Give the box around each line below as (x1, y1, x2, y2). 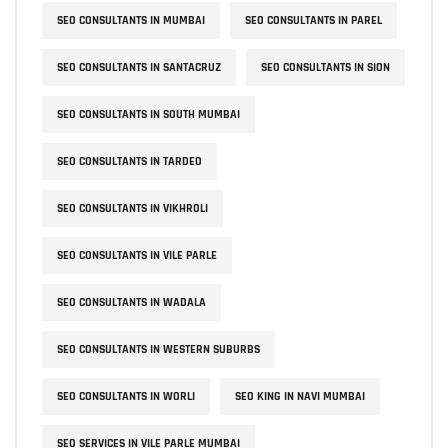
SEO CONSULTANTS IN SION (261, 59, 390, 75)
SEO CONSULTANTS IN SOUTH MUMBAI (57, 106, 240, 122)
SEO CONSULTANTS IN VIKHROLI (57, 200, 208, 216)
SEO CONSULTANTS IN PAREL (245, 12, 382, 28)
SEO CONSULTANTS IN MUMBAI (57, 12, 205, 28)
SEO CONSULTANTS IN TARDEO (57, 153, 202, 169)
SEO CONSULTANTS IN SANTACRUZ (57, 59, 221, 75)
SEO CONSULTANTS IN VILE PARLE (57, 247, 217, 263)
